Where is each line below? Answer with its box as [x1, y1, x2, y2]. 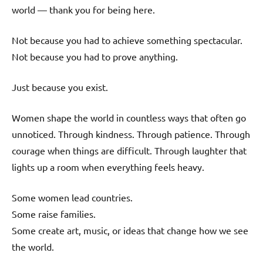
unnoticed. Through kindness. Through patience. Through [12, 128, 250, 140]
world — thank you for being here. [12, 4, 155, 16]
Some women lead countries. [12, 191, 133, 204]
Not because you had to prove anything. [12, 50, 178, 63]
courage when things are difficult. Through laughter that [12, 144, 247, 157]
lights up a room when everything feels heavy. [12, 161, 204, 173]
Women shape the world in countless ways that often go [12, 112, 246, 124]
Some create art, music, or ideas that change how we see [12, 224, 248, 237]
